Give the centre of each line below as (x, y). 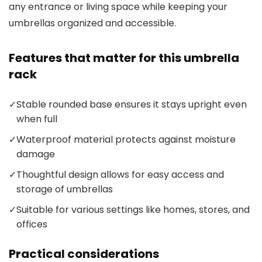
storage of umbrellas (65, 189)
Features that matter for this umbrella (124, 58)
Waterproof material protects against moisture (126, 140)
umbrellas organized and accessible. (92, 23)
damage (36, 154)
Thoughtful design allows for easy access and (120, 175)
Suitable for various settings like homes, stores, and (133, 210)
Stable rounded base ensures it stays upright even (132, 105)
